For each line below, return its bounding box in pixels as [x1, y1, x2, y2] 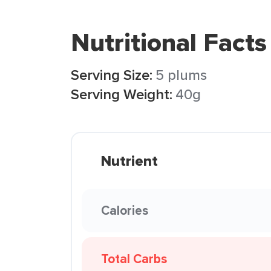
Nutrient [101, 150, 158, 172]
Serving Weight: [71, 83, 172, 105]
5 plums [155, 64, 207, 85]
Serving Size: [71, 64, 152, 85]
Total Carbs [101, 249, 167, 268]
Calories [101, 201, 148, 220]
